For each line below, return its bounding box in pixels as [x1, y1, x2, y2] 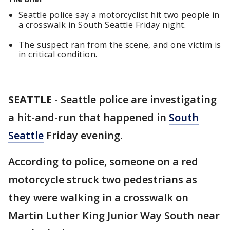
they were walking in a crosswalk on [8, 190, 188, 204]
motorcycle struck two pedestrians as [8, 172, 197, 186]
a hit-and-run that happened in [8, 110, 169, 124]
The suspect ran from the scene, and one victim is [18, 39, 221, 50]
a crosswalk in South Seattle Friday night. [18, 19, 186, 30]
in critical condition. [18, 49, 98, 60]
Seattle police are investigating [61, 92, 217, 106]
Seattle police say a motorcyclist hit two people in [18, 9, 220, 21]
